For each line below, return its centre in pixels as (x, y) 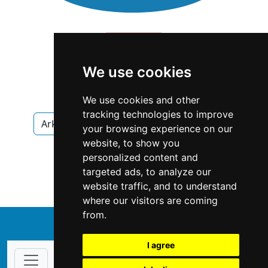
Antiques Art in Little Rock (134, 179)
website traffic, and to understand (159, 186)
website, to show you (131, 143)
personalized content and (140, 157)
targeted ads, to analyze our (147, 172)
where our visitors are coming (150, 200)
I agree (161, 245)
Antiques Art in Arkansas (134, 151)
